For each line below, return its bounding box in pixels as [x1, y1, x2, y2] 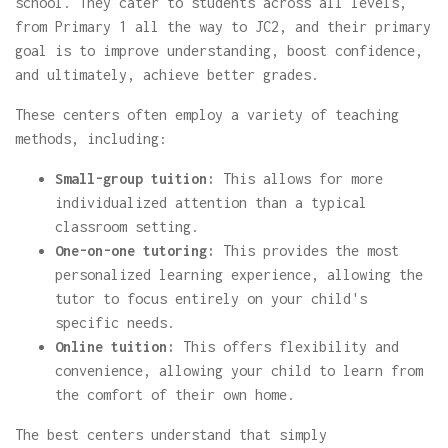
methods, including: [15, 130, 167, 147]
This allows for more [215, 170, 383, 187]
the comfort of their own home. [55, 386, 295, 403]
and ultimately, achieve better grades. [15, 66, 319, 83]
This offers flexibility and [175, 338, 399, 355]
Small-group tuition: [55, 170, 215, 187]
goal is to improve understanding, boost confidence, [15, 42, 423, 59]
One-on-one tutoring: [55, 242, 215, 259]
